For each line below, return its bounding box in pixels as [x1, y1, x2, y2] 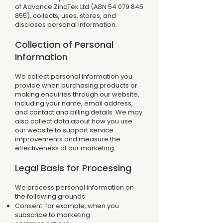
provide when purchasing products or [15, 81, 137, 90]
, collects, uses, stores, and [30, 11, 116, 20]
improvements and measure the [15, 134, 120, 144]
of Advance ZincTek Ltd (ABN [15, 2, 108, 11]
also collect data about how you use [15, 116, 132, 126]
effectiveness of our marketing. [15, 143, 115, 153]
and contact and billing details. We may [15, 108, 142, 117]
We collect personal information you [15, 72, 132, 81]
